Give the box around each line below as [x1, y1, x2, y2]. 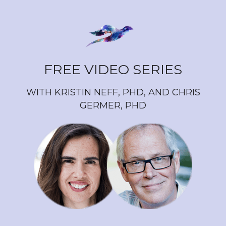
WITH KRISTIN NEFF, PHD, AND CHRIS [26, 87, 200, 98]
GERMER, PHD [80, 100, 146, 111]
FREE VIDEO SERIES [44, 61, 182, 78]
